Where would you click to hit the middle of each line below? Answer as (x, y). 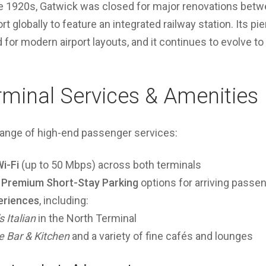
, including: (64, 200)
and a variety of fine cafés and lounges (161, 236)
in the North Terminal (86, 218)
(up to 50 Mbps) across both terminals (110, 165)
